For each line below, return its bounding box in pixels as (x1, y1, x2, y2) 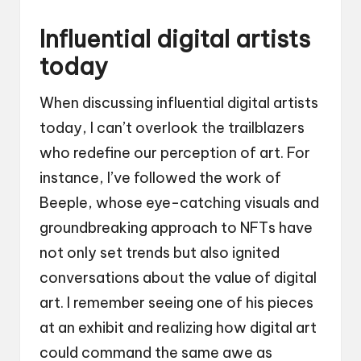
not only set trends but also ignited (39, 243, 280, 263)
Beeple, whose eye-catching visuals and (39, 193, 319, 213)
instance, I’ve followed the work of (39, 168, 281, 188)
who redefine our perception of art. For (39, 143, 310, 163)
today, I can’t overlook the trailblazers (39, 118, 305, 138)
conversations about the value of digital (39, 268, 317, 288)
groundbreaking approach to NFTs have (39, 218, 313, 238)
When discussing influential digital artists (39, 93, 318, 113)
